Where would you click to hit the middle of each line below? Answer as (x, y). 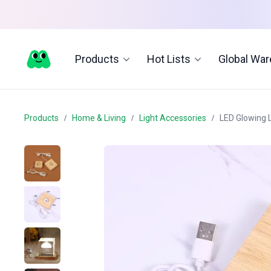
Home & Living (99, 118)
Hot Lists (169, 59)
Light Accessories (173, 118)
